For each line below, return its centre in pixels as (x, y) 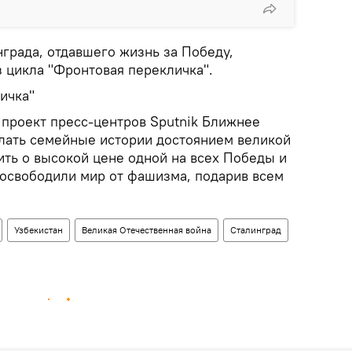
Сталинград (256, 229)
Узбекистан (38, 229)
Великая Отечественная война (147, 229)
